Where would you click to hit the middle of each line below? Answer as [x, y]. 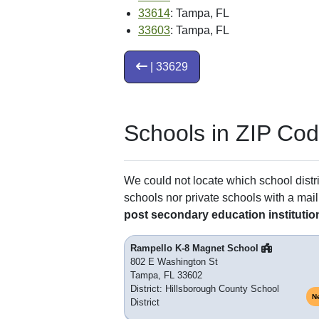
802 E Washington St [174, 262]
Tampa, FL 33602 [166, 276]
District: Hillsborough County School [205, 289]
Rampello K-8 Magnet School [196, 249]
